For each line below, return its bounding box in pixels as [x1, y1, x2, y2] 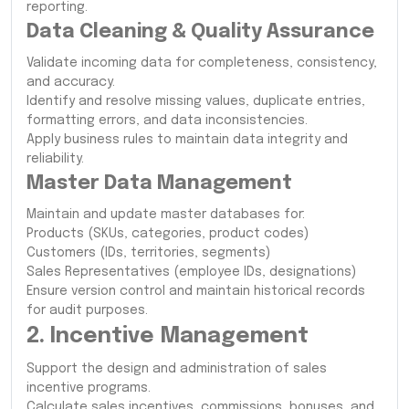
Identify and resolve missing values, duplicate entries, [26, 94, 365, 108]
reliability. [26, 152, 84, 165]
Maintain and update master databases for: [26, 207, 305, 221]
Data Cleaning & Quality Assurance [26, 21, 374, 42]
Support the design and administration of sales [26, 362, 327, 375]
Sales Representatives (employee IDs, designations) [26, 265, 356, 278]
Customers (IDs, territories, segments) [26, 246, 270, 259]
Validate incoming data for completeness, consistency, [26, 56, 377, 69]
